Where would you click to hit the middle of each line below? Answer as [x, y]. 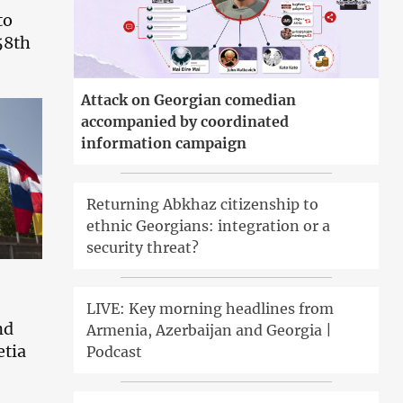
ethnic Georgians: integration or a [209, 226]
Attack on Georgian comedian [189, 100]
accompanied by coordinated [185, 122]
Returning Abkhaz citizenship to [203, 205]
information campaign [164, 143]
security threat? [143, 248]
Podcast [115, 352]
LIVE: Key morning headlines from [210, 309]
